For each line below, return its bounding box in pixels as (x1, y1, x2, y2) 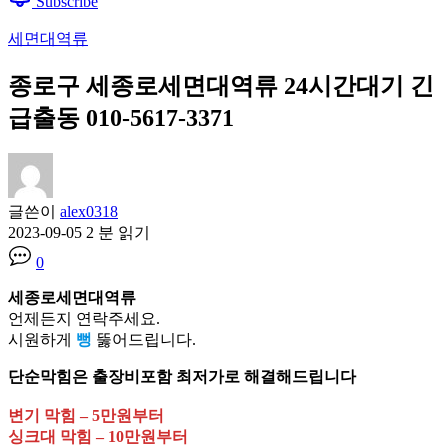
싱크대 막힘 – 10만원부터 (8, 428, 188, 446)
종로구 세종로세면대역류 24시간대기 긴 (8, 72, 434, 99)
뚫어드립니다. (92, 331, 196, 349)
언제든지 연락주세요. (8, 310, 160, 328)
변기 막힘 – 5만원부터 (8, 407, 164, 425)
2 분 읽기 (86, 224, 150, 242)
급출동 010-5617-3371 (8, 104, 234, 131)
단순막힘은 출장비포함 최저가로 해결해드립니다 (8, 368, 356, 386)
